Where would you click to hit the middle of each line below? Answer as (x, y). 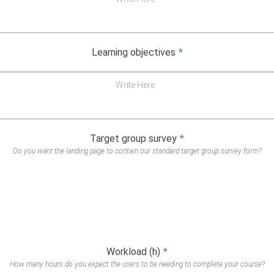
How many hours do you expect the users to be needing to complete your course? (137, 264)
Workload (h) (133, 251)
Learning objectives (133, 53)
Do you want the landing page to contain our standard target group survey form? (137, 151)
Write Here (135, 85)
